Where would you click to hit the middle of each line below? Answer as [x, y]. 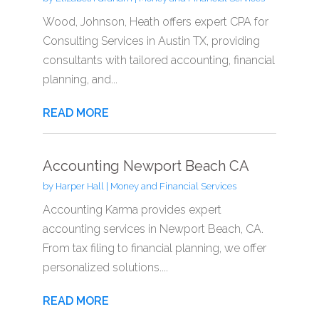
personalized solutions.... [105, 267]
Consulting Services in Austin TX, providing [151, 41]
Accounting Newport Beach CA [146, 166]
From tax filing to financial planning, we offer [154, 248]
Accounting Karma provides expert [132, 209]
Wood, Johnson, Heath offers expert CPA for [155, 21]
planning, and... [80, 79]
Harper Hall [79, 186]
